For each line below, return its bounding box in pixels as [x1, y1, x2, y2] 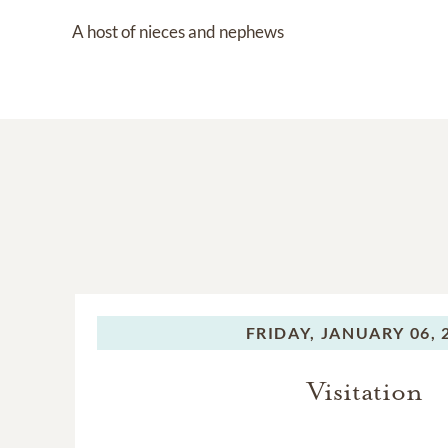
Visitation [306, 375, 423, 409]
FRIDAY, [245, 323, 316, 343]
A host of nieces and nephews [72, 21, 284, 43]
